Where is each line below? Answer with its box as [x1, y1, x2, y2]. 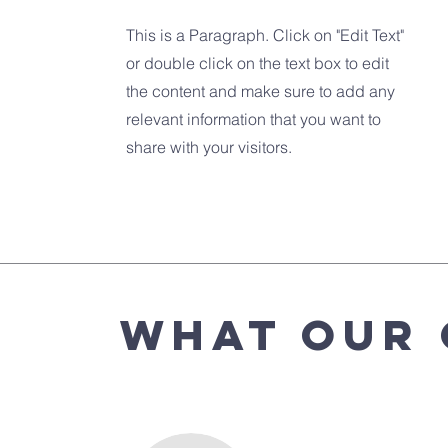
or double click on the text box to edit [126, 53, 389, 73]
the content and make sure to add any [126, 81, 395, 101]
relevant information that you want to [126, 109, 381, 129]
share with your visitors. [126, 137, 292, 157]
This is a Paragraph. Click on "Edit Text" [126, 25, 404, 45]
